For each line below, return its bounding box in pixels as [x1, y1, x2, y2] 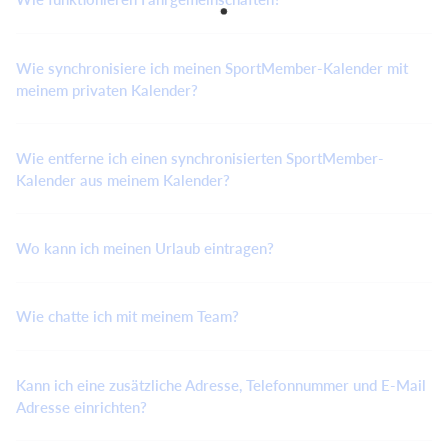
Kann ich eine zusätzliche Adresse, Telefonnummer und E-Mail [16, 375, 426, 394]
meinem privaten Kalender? [16, 80, 198, 99]
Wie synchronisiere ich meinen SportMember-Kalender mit [16, 58, 408, 77]
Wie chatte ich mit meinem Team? [16, 307, 239, 325]
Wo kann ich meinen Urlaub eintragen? [16, 238, 274, 257]
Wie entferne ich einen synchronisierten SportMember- [16, 148, 384, 167]
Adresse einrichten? [16, 397, 147, 416]
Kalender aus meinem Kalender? [16, 170, 230, 189]
